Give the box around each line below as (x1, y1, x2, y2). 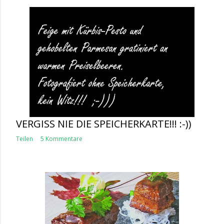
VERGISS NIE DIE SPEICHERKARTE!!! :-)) (16, 117, 191, 130)
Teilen (16, 134, 33, 143)
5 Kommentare (40, 134, 82, 143)
